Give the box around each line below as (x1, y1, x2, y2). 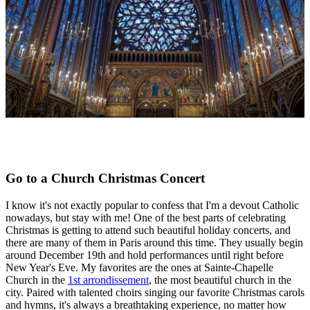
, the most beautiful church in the (149, 273, 291, 286)
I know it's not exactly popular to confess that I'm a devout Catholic (6, 199, 299, 211)
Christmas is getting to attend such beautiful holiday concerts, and (6, 224, 291, 236)
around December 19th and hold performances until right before (6, 248, 284, 261)
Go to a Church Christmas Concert (6, 171, 205, 186)
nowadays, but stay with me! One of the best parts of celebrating (6, 211, 286, 224)
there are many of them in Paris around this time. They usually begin (6, 236, 303, 248)
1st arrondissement (68, 273, 149, 286)
